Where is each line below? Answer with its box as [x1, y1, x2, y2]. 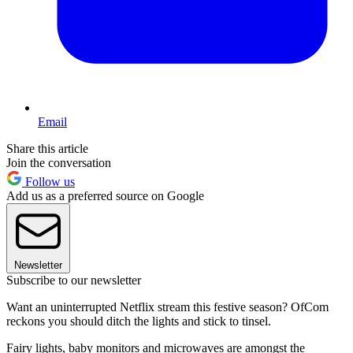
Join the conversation [6, 155, 111, 169]
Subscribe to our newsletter [6, 273, 141, 287]
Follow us [22, 174, 75, 188]
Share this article [6, 141, 88, 155]
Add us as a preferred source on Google [6, 188, 204, 203]
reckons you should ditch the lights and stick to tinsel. [6, 314, 271, 328]
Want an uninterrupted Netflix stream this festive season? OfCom [6, 299, 329, 314]
